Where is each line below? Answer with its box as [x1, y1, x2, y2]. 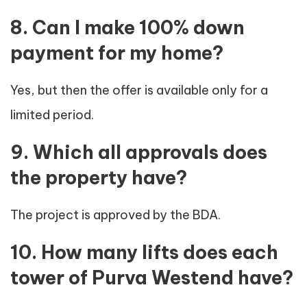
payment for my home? [10, 41, 223, 65]
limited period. [10, 107, 94, 123]
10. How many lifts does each [10, 241, 278, 265]
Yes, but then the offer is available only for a [10, 82, 268, 99]
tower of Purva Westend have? [10, 266, 293, 290]
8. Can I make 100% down [10, 16, 245, 40]
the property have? [10, 166, 187, 190]
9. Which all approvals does [10, 140, 267, 164]
